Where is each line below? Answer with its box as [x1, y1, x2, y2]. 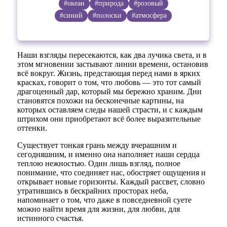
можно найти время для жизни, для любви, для [17, 205, 180, 214]
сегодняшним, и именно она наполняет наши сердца [17, 150, 200, 159]
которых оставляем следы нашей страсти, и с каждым [17, 105, 203, 115]
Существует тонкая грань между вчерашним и [17, 141, 177, 150]
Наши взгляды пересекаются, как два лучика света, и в [17, 51, 207, 60]
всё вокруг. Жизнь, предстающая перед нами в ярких [17, 69, 201, 78]
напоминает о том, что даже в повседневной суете [17, 196, 192, 205]
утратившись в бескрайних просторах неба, [17, 186, 169, 196]
